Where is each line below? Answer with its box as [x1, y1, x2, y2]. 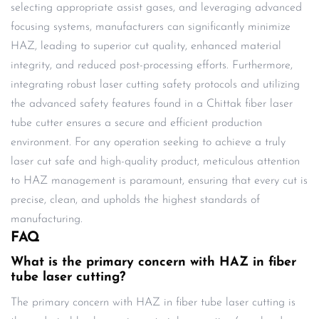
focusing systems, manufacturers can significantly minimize [11, 21, 291, 33]
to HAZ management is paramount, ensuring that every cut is [11, 174, 308, 187]
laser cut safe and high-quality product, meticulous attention [11, 155, 300, 167]
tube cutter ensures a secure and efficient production [11, 117, 262, 129]
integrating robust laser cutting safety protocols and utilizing [11, 78, 300, 90]
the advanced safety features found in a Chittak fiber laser [11, 98, 293, 110]
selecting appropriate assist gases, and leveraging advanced [11, 1, 302, 14]
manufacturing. [11, 213, 83, 225]
